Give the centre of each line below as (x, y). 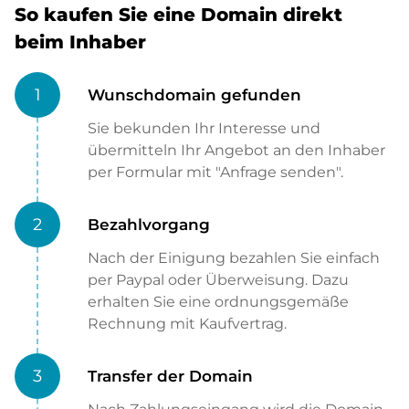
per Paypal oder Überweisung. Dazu (218, 280)
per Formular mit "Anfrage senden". (215, 173)
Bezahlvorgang (149, 225)
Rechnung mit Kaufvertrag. (187, 324)
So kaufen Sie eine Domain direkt (178, 15)
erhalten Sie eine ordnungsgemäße (218, 302)
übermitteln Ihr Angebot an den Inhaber (236, 151)
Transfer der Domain (170, 377)
